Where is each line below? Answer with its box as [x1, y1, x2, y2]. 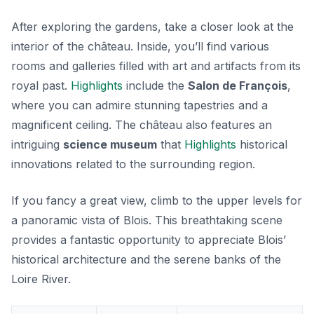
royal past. [11, 78, 71, 93]
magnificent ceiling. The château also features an [11, 118, 272, 132]
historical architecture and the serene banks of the [11, 252, 281, 267]
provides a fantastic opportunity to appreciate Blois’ [11, 233, 286, 247]
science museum [63, 137, 157, 152]
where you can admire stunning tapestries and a [11, 98, 268, 113]
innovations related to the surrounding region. [11, 157, 255, 172]
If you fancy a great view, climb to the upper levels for [11, 193, 302, 208]
